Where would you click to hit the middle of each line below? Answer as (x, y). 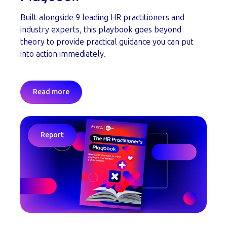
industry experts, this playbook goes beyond (101, 30)
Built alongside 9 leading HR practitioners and (102, 17)
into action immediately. (63, 54)
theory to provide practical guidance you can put (107, 42)
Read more (51, 92)
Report (52, 135)
